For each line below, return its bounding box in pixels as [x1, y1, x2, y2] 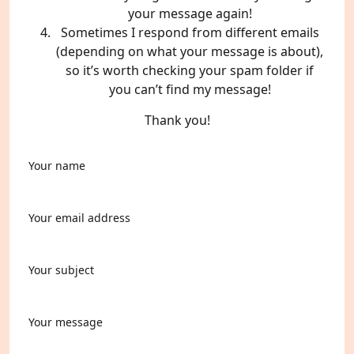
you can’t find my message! [108, 81, 271, 98]
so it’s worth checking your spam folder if [66, 62, 314, 79]
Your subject [28, 262, 94, 277]
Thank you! [144, 111, 210, 129]
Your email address [28, 210, 130, 225]
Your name [28, 158, 85, 173]
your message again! [127, 5, 252, 22]
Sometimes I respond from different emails [60, 24, 319, 41]
